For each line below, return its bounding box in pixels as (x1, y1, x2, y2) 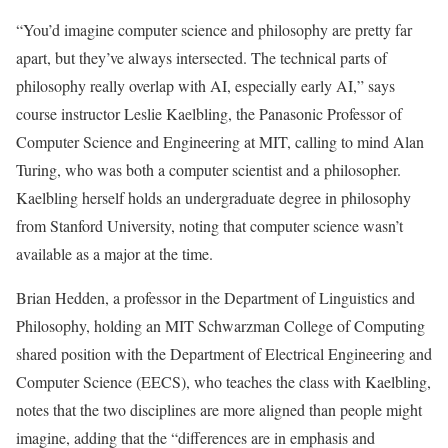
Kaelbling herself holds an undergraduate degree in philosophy (16, 187, 411, 209)
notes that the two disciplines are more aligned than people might (16, 399, 422, 421)
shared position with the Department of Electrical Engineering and (16, 343, 432, 365)
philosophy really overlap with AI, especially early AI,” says (16, 75, 395, 97)
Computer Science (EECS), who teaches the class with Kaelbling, (16, 371, 431, 393)
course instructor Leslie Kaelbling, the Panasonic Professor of (16, 103, 402, 125)
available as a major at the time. (16, 243, 213, 265)
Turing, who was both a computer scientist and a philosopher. (16, 159, 401, 181)
